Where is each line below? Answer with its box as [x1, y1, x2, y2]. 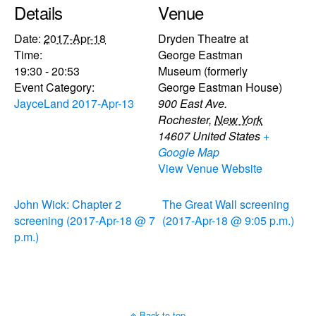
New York [214, 111, 262, 128]
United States [193, 127, 260, 144]
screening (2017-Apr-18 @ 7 [14, 212, 155, 229]
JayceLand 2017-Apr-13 [14, 95, 134, 111]
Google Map [158, 143, 219, 160]
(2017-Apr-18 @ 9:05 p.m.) [162, 212, 295, 229]
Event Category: [14, 78, 95, 95]
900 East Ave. [158, 95, 227, 111]
